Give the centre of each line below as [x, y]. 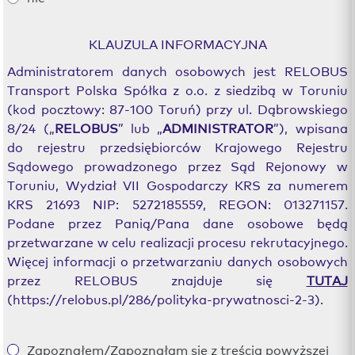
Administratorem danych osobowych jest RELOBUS [177, 70]
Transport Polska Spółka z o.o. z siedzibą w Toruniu [177, 89]
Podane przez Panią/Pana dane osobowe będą [177, 222]
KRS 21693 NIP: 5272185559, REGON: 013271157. [177, 203]
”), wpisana [311, 127]
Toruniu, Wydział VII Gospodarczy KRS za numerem [177, 184]
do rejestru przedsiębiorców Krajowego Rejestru [177, 146]
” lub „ [140, 127]
